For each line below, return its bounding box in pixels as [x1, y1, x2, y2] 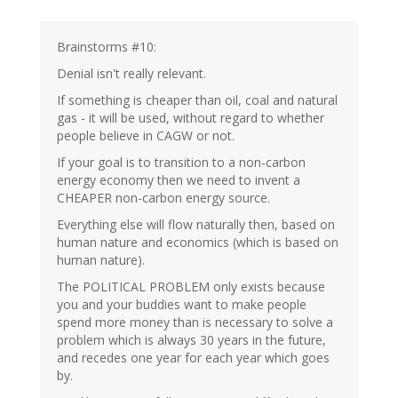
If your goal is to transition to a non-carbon [57, 153, 306, 171]
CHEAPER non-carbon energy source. [57, 188, 270, 206]
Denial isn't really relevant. [57, 64, 206, 82]
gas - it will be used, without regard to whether [57, 108, 324, 126]
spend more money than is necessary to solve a [57, 313, 333, 330]
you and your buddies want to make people [57, 295, 306, 313]
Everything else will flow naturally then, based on [57, 215, 335, 233]
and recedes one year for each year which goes [57, 348, 330, 366]
